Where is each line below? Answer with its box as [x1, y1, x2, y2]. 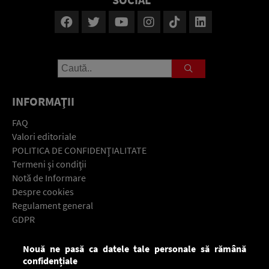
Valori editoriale [12, 130, 76, 143]
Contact [12, 227, 43, 240]
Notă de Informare [12, 172, 86, 184]
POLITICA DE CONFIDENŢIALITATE [12, 144, 147, 157]
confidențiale [23, 254, 78, 267]
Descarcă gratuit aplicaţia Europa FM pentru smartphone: [16, 249, 247, 261]
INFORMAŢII [12, 94, 74, 109]
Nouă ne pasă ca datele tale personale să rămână [23, 242, 246, 255]
